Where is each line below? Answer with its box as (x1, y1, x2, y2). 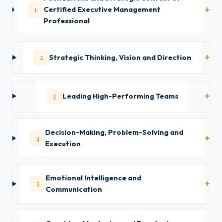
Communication (46, 185, 103, 194)
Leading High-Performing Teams (62, 91, 178, 101)
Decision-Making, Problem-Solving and (45, 128, 184, 137)
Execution (45, 139, 81, 148)
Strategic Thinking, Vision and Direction (49, 53, 192, 62)
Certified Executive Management (43, 5, 161, 14)
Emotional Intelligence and (46, 173, 142, 182)
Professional (43, 16, 90, 25)
